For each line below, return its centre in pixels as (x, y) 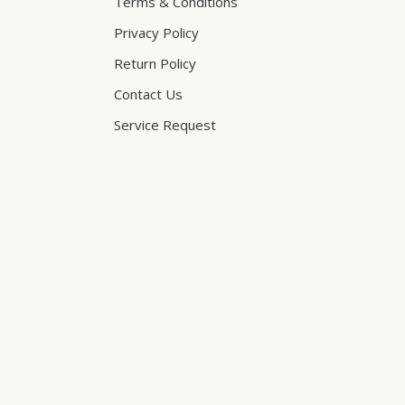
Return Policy (155, 63)
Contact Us (148, 94)
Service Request (165, 124)
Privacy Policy (156, 32)
